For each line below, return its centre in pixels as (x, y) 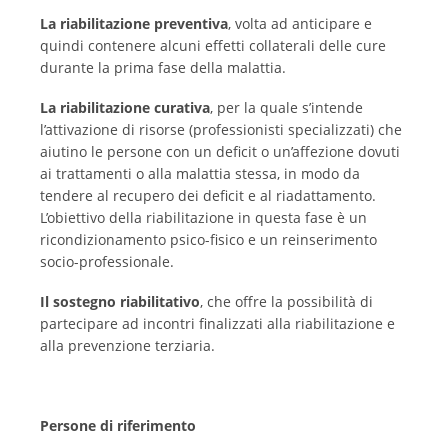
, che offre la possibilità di (286, 302)
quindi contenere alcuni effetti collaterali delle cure (213, 45)
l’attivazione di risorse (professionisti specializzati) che (221, 130)
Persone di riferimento (118, 426)
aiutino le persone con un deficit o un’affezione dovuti (220, 152)
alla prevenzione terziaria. (127, 346)
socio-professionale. (107, 262)
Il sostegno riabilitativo (120, 302)
